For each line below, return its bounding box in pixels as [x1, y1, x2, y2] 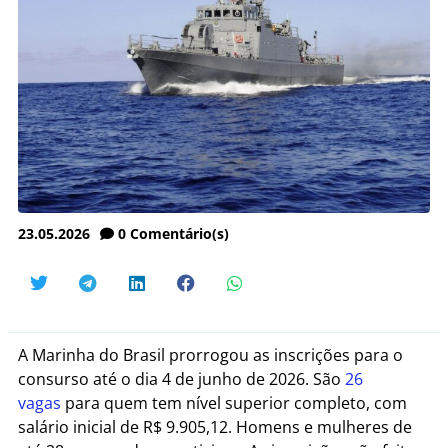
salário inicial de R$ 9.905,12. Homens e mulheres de [18, 415, 412, 438]
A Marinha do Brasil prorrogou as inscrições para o [18, 343, 403, 366]
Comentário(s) [130, 223, 229, 243]
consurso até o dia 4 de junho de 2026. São [18, 367, 345, 390]
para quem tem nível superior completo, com [61, 391, 407, 414]
